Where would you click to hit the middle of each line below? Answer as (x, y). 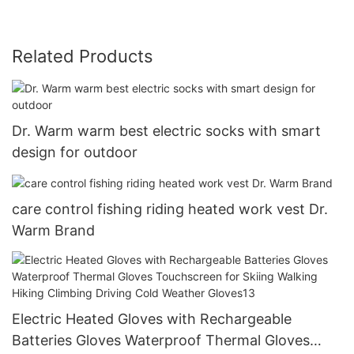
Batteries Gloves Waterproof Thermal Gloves (161, 341)
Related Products (83, 56)
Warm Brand (53, 230)
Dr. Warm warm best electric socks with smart (166, 130)
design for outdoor (75, 152)
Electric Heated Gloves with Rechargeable (152, 319)
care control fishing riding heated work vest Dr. (170, 209)
